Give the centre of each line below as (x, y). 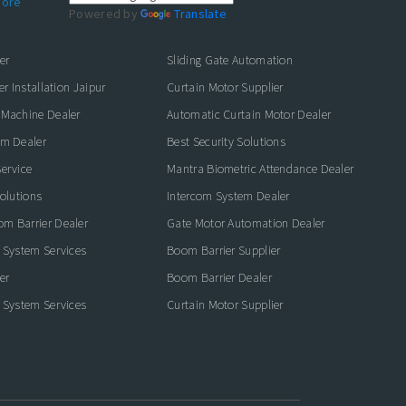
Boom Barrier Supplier (224, 250)
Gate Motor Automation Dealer (246, 223)
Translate (201, 14)
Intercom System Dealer (228, 196)
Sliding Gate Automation (230, 60)
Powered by (105, 14)
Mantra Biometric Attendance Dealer (261, 169)
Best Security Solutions (227, 141)
